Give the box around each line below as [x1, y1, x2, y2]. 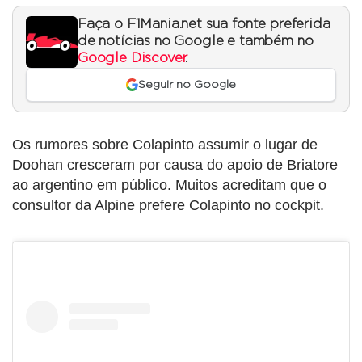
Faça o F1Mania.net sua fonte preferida [78, 17, 330, 31]
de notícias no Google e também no [78, 34, 314, 48]
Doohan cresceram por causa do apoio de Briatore [12, 157, 338, 174]
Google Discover [78, 51, 186, 65]
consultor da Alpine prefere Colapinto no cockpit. [12, 197, 324, 214]
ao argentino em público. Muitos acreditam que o [12, 177, 326, 194]
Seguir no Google [138, 79, 237, 91]
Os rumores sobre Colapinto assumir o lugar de [12, 137, 318, 154]
